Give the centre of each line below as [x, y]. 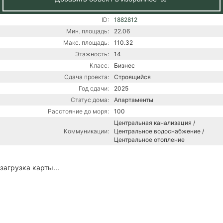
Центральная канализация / [155, 122]
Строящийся [132, 77]
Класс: [99, 65]
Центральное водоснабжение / [159, 131]
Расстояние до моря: [78, 111]
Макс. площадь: [86, 42]
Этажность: [92, 54]
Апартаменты [134, 100]
